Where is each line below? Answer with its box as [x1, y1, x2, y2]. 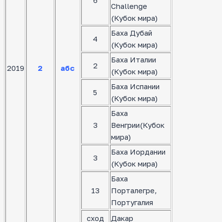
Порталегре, [111, 186, 157, 195]
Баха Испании [111, 82, 160, 91]
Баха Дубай [111, 28, 152, 38]
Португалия [111, 198, 153, 207]
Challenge [111, 1, 147, 11]
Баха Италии [111, 55, 156, 64]
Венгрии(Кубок [111, 120, 165, 130]
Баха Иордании [111, 147, 166, 157]
